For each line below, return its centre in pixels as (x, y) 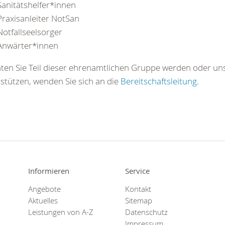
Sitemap (138, 200)
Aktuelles (43, 200)
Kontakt (138, 189)
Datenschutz (146, 212)
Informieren (48, 171)
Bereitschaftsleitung (159, 81)
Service (137, 171)
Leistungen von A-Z (61, 212)
